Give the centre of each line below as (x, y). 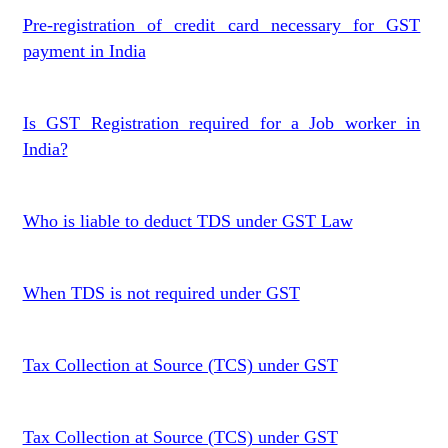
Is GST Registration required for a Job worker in (221, 123)
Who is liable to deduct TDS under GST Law (187, 221)
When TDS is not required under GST (161, 293)
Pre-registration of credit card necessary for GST (221, 25)
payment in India (84, 51)
